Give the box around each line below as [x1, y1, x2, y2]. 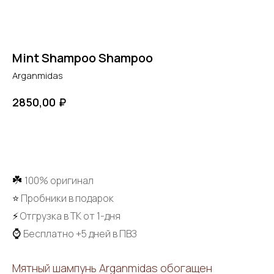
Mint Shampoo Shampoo [12, 50, 153, 66]
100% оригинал [24, 173, 94, 187]
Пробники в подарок [21, 191, 114, 205]
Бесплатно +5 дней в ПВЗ [23, 226, 136, 240]
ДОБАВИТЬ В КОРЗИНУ [72, 131, 169, 143]
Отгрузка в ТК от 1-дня [20, 209, 120, 223]
